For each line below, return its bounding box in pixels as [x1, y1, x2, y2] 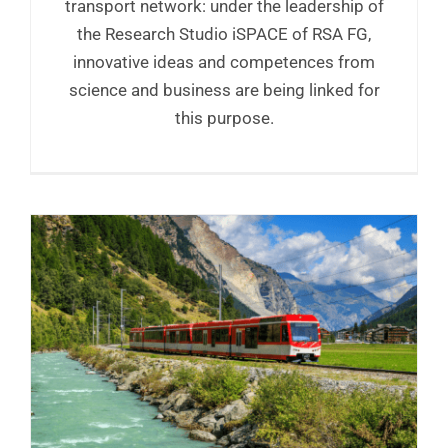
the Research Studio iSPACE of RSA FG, [77, 23, 371, 44]
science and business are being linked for [68, 79, 380, 100]
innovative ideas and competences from [73, 51, 375, 72]
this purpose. [174, 107, 274, 128]
